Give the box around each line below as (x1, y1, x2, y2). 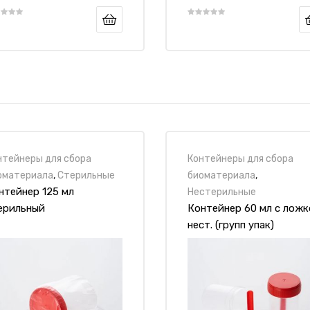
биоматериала (188, 169, 255, 181)
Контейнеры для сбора (188, 152, 293, 164)
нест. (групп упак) (188, 218, 274, 231)
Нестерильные (188, 185, 256, 197)
